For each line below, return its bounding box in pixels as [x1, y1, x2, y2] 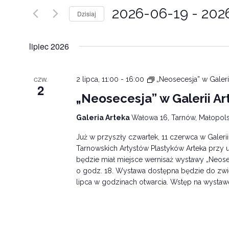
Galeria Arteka [76, 113, 132, 122]
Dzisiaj [77, 9, 96, 18]
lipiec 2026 [29, 40, 69, 52]
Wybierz [111, 24, 143, 34]
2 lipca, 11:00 [76, 75, 119, 83]
